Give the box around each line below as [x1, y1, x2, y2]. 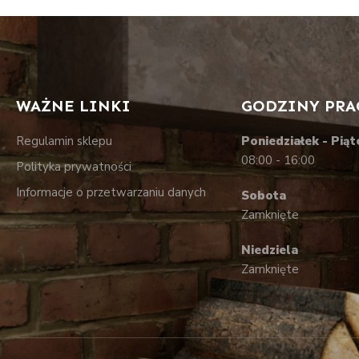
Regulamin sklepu [16, 132, 112, 149]
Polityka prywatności [16, 158, 131, 175]
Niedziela [240, 241, 298, 258]
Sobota [240, 187, 286, 204]
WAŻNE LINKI [16, 95, 131, 115]
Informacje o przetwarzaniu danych [16, 184, 206, 200]
